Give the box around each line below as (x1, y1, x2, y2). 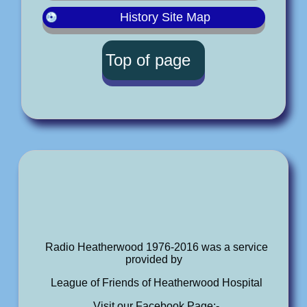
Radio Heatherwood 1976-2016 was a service (45, 241, 268, 253)
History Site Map (119, 10, 210, 24)
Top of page (106, 50, 191, 69)
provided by (125, 254, 182, 265)
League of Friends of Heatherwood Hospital (50, 277, 262, 288)
